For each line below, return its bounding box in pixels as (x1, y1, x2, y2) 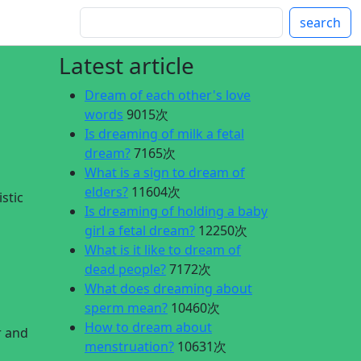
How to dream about (85, 318, 212, 336)
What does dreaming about (85, 280, 252, 297)
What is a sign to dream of (85, 164, 245, 181)
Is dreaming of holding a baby (85, 202, 268, 220)
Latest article (59, 50, 194, 81)
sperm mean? (85, 299, 168, 317)
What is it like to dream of (85, 241, 241, 259)
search (300, 14, 341, 31)
